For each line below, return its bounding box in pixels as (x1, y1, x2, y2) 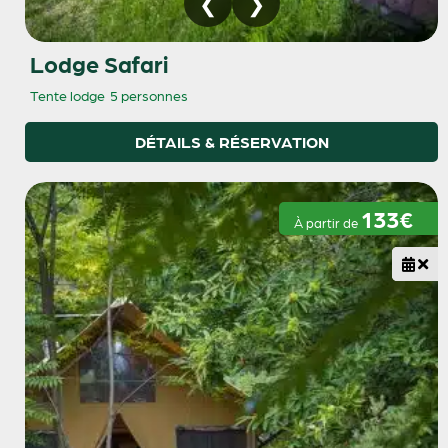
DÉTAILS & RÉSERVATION (134, 130, 329, 152)
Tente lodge (30, 85, 105, 104)
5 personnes (110, 85, 188, 104)
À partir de (294, 213, 361, 231)
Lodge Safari (30, 48, 168, 78)
